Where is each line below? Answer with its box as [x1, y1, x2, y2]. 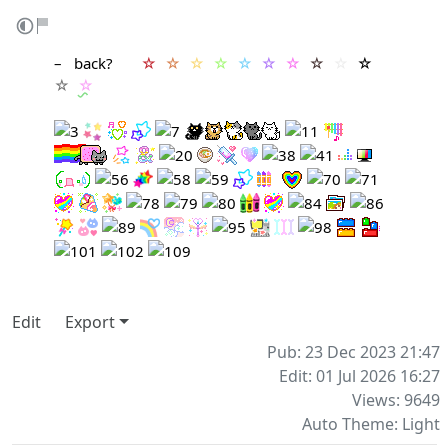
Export [65, 310, 115, 333]
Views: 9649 [352, 388, 440, 411]
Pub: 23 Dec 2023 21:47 [267, 340, 440, 363]
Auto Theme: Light [302, 412, 440, 435]
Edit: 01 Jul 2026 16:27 [279, 364, 440, 387]
